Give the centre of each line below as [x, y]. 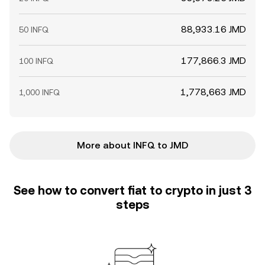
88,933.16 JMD [214, 29]
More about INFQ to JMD [132, 145]
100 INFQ [36, 61]
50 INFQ [34, 30]
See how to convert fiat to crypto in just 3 [132, 190]
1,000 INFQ [39, 92]
